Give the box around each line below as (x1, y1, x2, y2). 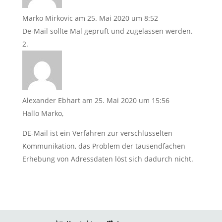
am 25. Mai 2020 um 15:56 (82, 95, 169, 105)
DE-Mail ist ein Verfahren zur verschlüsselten (22, 128, 172, 138)
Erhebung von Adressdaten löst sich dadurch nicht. (22, 154, 193, 164)
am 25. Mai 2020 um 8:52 (74, 13, 158, 23)
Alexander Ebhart (22, 95, 80, 105)
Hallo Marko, (22, 108, 63, 118)
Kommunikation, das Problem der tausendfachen (22, 141, 185, 151)
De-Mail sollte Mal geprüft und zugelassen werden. (22, 26, 193, 36)
